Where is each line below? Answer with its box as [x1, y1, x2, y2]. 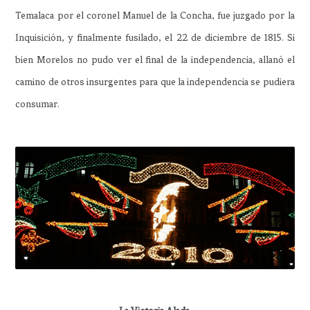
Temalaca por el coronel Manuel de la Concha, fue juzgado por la [15, 10, 295, 22]
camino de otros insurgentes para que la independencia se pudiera [15, 76, 295, 89]
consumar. [15, 98, 60, 111]
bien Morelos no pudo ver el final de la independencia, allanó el [15, 54, 295, 66]
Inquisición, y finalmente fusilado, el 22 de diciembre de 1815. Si [15, 32, 295, 44]
